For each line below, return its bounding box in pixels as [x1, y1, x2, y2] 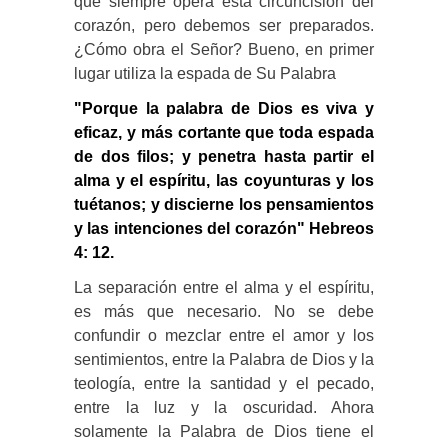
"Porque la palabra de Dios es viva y [74, 99, 374, 117]
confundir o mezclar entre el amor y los [74, 326, 374, 344]
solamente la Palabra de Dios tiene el [74, 422, 374, 440]
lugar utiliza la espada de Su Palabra [74, 64, 336, 82]
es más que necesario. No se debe [74, 302, 374, 320]
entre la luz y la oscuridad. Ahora [74, 398, 374, 416]
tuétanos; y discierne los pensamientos [74, 195, 374, 213]
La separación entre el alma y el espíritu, [74, 278, 374, 296]
